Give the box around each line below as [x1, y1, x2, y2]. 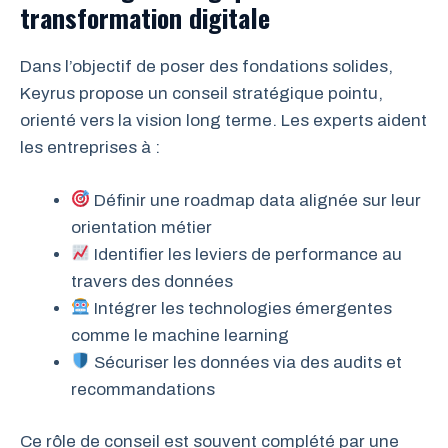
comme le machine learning [71, 325, 289, 345]
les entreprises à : [20, 138, 160, 158]
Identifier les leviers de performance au [90, 244, 403, 264]
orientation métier [71, 217, 212, 237]
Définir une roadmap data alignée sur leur [90, 190, 422, 210]
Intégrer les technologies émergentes [90, 298, 393, 318]
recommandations [71, 379, 215, 399]
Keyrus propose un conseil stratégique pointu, [20, 84, 383, 104]
